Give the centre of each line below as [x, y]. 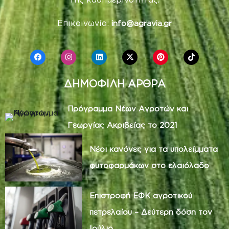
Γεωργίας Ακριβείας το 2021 [123, 125]
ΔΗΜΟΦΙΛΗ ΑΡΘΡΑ [114, 84]
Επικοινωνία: [84, 23]
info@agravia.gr [142, 24]
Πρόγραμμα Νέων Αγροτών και [128, 109]
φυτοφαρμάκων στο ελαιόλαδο [149, 165]
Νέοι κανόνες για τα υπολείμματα [154, 149]
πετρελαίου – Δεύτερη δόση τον [151, 212]
